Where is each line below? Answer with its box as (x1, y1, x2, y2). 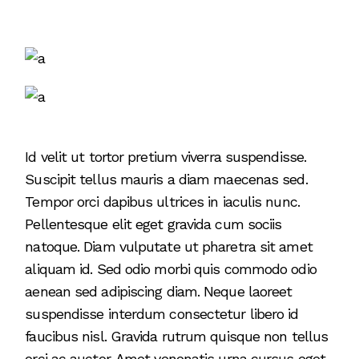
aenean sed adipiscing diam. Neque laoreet (25, 282, 292, 300)
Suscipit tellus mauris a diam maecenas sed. (25, 170, 308, 188)
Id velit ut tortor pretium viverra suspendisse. (25, 147, 307, 165)
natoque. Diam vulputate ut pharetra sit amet (25, 237, 313, 255)
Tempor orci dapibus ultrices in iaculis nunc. (25, 192, 300, 210)
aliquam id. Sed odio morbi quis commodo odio (25, 260, 317, 277)
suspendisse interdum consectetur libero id (25, 305, 299, 322)
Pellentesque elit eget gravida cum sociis (25, 215, 282, 232)
